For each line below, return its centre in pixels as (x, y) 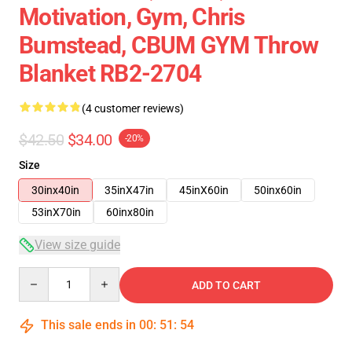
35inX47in (129, 190)
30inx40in (55, 190)
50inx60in (278, 190)
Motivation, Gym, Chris (132, 17)
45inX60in (204, 190)
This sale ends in (88, 325)
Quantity (40, 274)
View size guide (77, 245)
